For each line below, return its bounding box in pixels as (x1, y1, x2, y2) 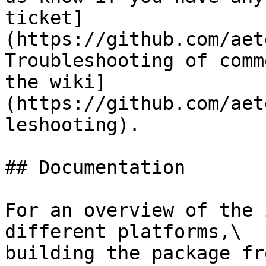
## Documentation (5, 157, 185, 178)
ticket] (5, 7, 84, 28)
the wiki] (5, 71, 106, 93)
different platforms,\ (5, 221, 242, 242)
